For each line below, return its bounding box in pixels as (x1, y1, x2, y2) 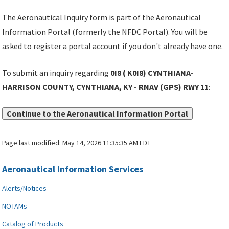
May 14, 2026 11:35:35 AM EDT (62, 138, 151, 148)
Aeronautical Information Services (2, 163, 144, 175)
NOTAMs (2, 201, 28, 211)
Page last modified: (2, 138, 63, 148)
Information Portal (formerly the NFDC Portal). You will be (2, 27, 208, 37)
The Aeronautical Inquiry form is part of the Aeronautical (2, 12, 201, 23)
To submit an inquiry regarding (2, 67, 111, 78)
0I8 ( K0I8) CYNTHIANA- (110, 67, 194, 78)
